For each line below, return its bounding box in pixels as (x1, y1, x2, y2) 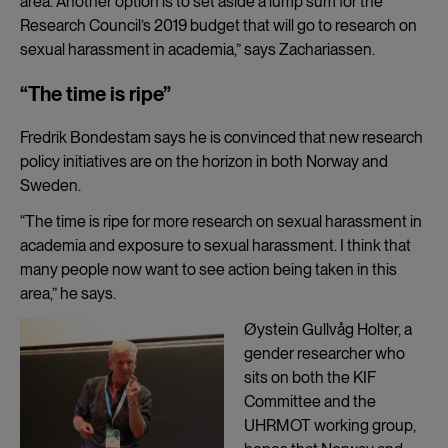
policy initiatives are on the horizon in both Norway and (20, 151, 388, 171)
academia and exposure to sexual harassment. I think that (20, 235, 411, 255)
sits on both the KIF (244, 367, 376, 387)
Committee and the (244, 391, 376, 411)
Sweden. (20, 175, 81, 195)
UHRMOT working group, (244, 415, 416, 435)
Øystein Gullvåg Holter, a (244, 319, 412, 339)
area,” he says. (20, 283, 116, 303)
